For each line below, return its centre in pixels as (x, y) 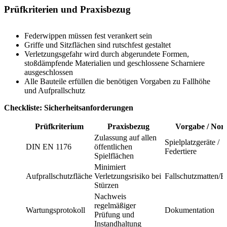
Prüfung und (114, 214)
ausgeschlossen (49, 72)
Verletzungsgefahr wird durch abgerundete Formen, (107, 54)
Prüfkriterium (59, 126)
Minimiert (110, 167)
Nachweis (110, 196)
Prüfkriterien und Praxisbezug (67, 9)
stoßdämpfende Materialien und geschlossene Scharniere (115, 63)
